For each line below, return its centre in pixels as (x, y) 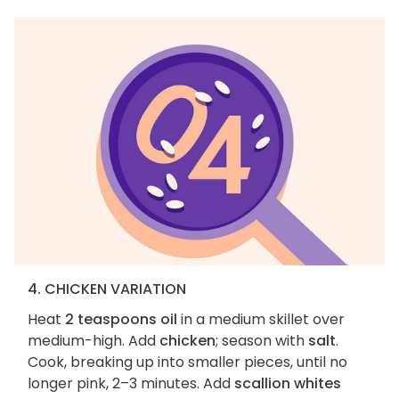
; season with (262, 341)
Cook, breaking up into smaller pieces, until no (187, 362)
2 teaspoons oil (121, 320)
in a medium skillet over (261, 320)
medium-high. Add (94, 341)
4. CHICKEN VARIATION (107, 289)
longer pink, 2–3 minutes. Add (131, 384)
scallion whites (288, 384)
